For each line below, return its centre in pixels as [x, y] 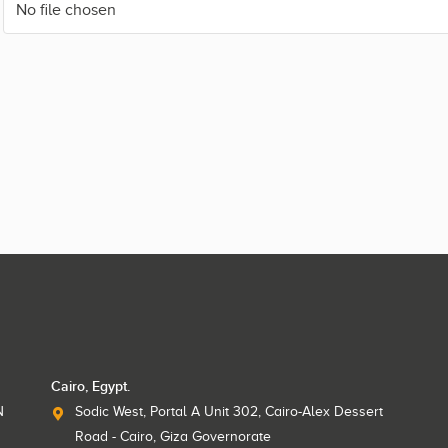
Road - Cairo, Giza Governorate [172, 436]
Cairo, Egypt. [90, 386]
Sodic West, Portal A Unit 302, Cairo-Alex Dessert [228, 411]
